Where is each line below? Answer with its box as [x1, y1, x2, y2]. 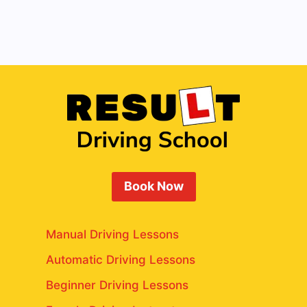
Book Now [123, 179, 184, 194]
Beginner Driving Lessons [45, 278, 188, 293]
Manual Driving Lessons [45, 227, 179, 241]
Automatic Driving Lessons [45, 252, 195, 267]
